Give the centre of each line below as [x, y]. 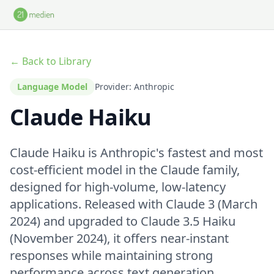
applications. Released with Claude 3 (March [134, 204]
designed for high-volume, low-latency [118, 187]
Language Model [52, 87]
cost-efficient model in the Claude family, [125, 170]
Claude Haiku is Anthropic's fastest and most [136, 153]
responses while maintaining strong [111, 255]
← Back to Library [50, 61]
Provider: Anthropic [135, 87]
